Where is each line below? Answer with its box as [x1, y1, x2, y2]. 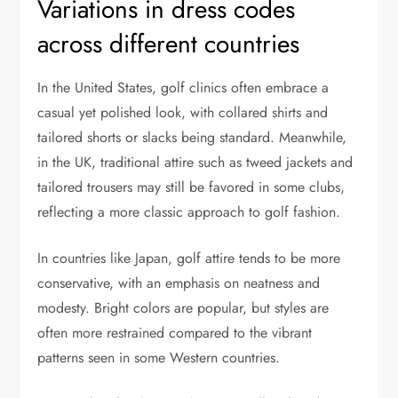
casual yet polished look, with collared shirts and [37, 101, 329, 123]
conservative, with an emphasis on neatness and [37, 272, 321, 293]
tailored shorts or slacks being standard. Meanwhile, [37, 126, 347, 147]
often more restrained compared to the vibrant [37, 322, 313, 343]
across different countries [37, 25, 300, 62]
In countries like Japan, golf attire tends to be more [37, 247, 341, 268]
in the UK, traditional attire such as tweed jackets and [37, 151, 354, 172]
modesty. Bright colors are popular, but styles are [37, 297, 330, 318]
